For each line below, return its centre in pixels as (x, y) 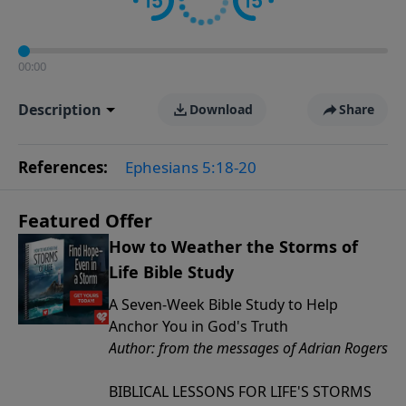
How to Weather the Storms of (233, 246)
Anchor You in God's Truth (198, 326)
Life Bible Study (171, 272)
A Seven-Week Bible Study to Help (223, 304)
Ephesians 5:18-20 (191, 167)
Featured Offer (85, 221)
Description (60, 110)
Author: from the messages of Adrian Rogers (248, 348)
